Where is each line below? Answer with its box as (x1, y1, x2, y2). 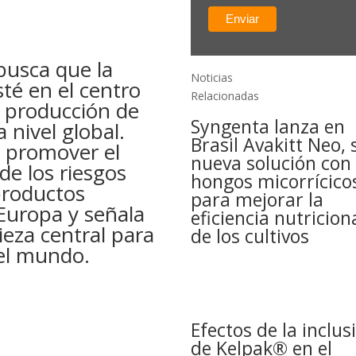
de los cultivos (191, 223, 310, 250)
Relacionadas (191, 88, 260, 104)
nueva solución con (191, 150, 352, 176)
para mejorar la (191, 187, 324, 213)
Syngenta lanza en (191, 114, 346, 140)
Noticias (191, 70, 234, 86)
